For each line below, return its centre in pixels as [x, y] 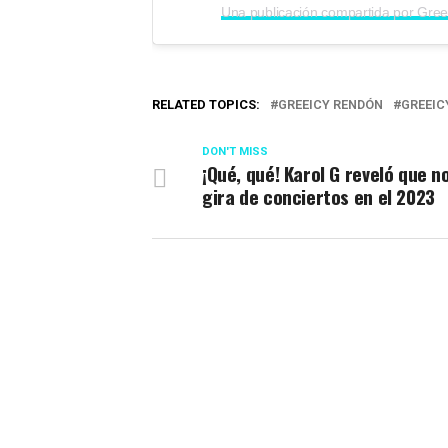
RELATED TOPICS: [206, 104]
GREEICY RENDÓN [330, 104]
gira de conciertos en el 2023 [318, 196]
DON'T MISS [235, 151]
